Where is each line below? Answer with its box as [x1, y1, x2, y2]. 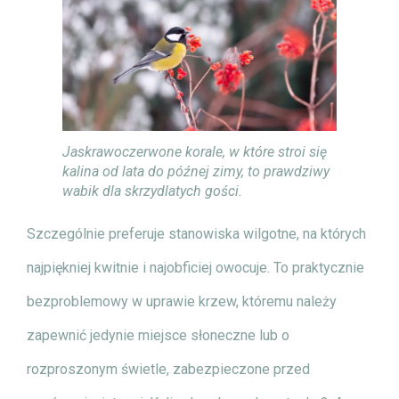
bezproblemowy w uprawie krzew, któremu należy [27, 292, 337, 310]
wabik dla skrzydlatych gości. [62, 182, 242, 199]
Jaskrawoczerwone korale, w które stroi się [62, 142, 327, 160]
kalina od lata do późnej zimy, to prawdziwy [62, 162, 330, 180]
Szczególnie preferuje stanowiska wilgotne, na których [27, 224, 366, 242]
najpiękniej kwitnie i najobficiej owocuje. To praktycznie [27, 258, 364, 276]
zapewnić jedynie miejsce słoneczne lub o [27, 326, 289, 344]
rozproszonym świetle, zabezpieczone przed [27, 360, 310, 378]
